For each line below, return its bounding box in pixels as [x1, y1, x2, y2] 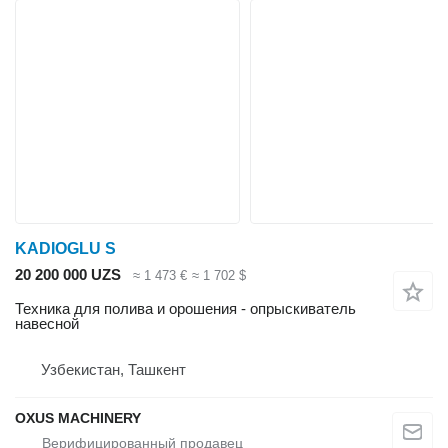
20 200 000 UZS [15, 265, 121, 283]
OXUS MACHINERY [15, 410, 141, 427]
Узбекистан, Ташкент [41, 361, 186, 379]
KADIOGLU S [15, 239, 116, 257]
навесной [15, 315, 79, 333]
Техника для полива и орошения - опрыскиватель [15, 300, 356, 318]
